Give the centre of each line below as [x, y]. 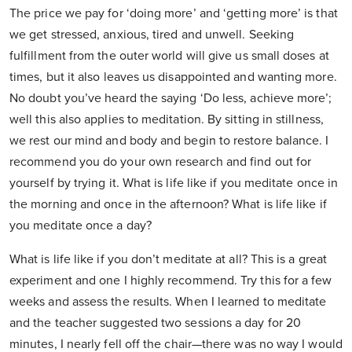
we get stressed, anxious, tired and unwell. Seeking [152, 35]
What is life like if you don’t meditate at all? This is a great [169, 260]
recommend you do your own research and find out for [161, 162]
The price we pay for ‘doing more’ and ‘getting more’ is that [174, 14]
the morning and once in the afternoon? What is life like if [168, 205]
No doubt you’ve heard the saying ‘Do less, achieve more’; [171, 99]
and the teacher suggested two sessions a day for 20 [156, 323]
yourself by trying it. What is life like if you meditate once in [174, 183]
